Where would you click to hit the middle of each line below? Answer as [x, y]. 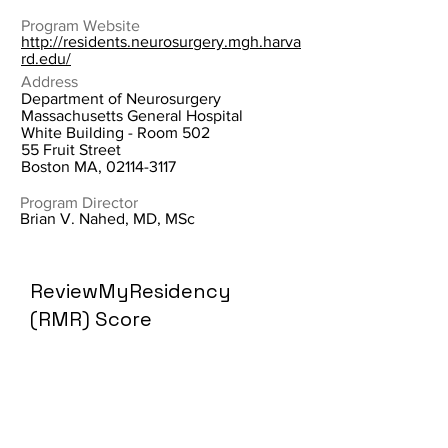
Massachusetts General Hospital [132, 115]
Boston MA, [63, 166]
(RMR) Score [91, 319]
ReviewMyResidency [130, 291]
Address [49, 81]
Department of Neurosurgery [121, 98]
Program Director [79, 202]
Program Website [80, 25]
